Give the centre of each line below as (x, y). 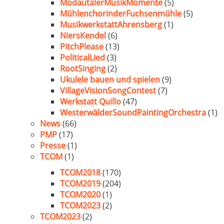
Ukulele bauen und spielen (110, 79)
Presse (53, 145)
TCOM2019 (80, 183)
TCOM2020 (80, 194)
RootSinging (83, 68)
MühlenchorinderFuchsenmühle (121, 13)
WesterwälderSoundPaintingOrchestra (133, 112)
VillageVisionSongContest (108, 90)
